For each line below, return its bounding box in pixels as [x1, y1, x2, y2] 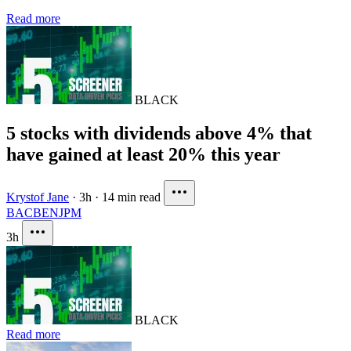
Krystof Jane [6, 190, 69, 204]
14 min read [102, 190, 161, 204]
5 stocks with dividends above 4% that [6, 122, 312, 143]
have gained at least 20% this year [6, 143, 280, 165]
